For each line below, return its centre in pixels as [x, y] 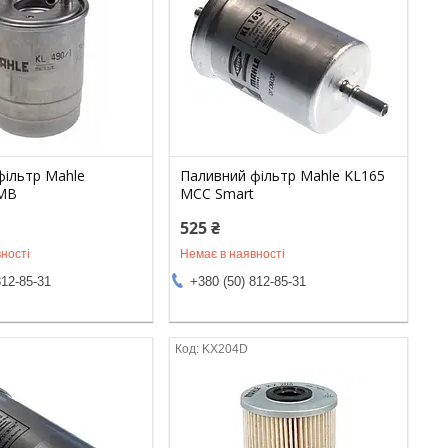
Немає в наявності [233, 253]
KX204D [225, 348]
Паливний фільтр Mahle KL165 [283, 175]
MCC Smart [217, 193]
